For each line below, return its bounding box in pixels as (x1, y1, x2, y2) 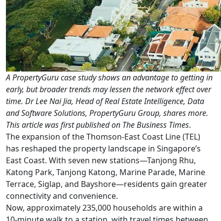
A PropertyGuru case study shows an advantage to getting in (6, 72, 213, 83)
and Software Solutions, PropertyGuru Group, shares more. (6, 107, 208, 118)
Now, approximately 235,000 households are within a (6, 202, 203, 213)
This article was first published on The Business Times (6, 119, 189, 130)
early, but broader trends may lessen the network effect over (6, 83, 211, 95)
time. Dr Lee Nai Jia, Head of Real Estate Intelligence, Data (6, 95, 204, 107)
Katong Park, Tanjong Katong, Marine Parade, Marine (6, 166, 205, 178)
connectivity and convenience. (6, 190, 118, 201)
